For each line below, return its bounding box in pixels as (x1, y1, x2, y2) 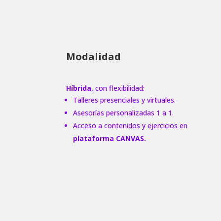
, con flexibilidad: (91, 83, 145, 93)
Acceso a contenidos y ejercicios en (73, 120, 188, 130)
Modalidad (66, 50, 121, 64)
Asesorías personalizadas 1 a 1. (73, 108, 174, 117)
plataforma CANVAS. (73, 133, 147, 143)
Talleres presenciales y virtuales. (73, 95, 176, 105)
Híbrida (66, 83, 92, 93)
